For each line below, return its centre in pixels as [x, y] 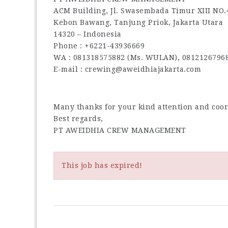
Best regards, [78, 118]
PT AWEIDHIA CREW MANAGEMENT [120, 130]
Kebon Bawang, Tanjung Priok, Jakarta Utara [138, 22]
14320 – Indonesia [88, 34]
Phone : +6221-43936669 [99, 46]
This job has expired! [102, 165]
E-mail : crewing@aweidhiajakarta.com [127, 69]
